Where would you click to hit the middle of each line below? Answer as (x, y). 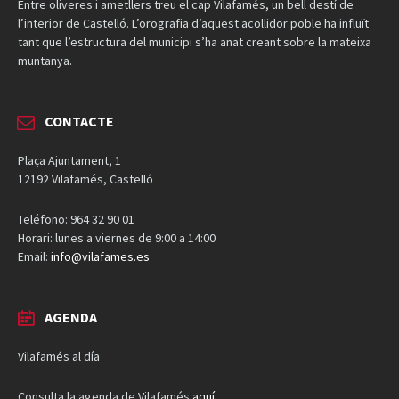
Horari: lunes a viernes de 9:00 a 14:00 (117, 237)
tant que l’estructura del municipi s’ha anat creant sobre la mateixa (195, 41)
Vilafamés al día (59, 356)
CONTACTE (79, 121)
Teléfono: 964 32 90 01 (76, 219)
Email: (34, 256)
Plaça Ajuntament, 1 (69, 160)
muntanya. (45, 60)
